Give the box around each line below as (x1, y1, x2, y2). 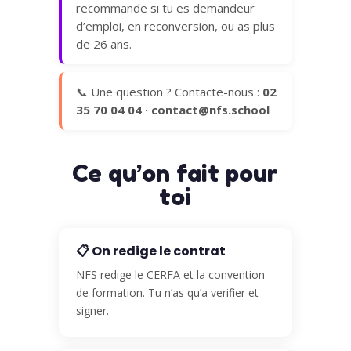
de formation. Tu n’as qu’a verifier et (75, 285, 259, 301)
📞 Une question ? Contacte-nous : (75, 84, 262, 100)
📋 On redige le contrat (75, 242, 226, 261)
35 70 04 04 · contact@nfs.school (75, 102, 270, 118)
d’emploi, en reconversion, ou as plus (75, 18, 275, 34)
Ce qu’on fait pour (72, 159, 279, 188)
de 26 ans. (75, 36, 132, 52)
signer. (75, 303, 109, 319)
